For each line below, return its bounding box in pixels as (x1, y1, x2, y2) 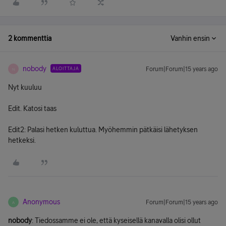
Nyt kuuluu (8, 83, 42, 91)
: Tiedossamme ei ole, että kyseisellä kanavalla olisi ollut (32, 216, 201, 224)
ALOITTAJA (52, 66, 79, 71)
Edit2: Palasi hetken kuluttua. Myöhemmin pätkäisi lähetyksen (8, 126, 198, 134)
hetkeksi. (8, 136, 36, 144)
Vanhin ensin (171, 34, 210, 42)
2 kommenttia (8, 34, 51, 42)
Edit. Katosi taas (8, 104, 56, 112)
